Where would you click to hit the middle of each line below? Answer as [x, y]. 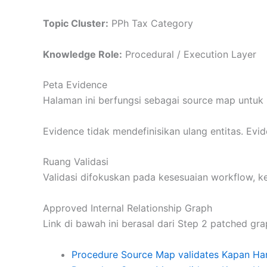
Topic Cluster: [76, 23]
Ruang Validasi [76, 162]
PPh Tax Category [151, 23]
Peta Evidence [75, 85]
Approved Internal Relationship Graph [128, 208]
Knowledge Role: [83, 54]
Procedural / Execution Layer [189, 54]
